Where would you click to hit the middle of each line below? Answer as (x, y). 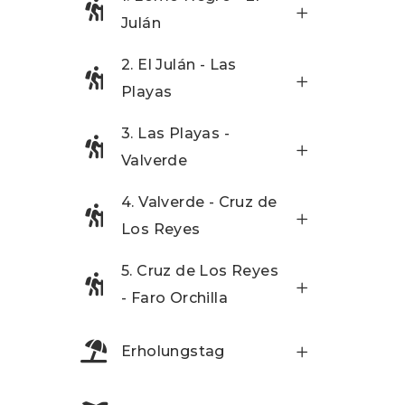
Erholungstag (173, 352)
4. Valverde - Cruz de (199, 202)
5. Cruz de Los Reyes (200, 271)
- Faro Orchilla (175, 298)
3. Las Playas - (176, 134)
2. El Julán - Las (179, 65)
